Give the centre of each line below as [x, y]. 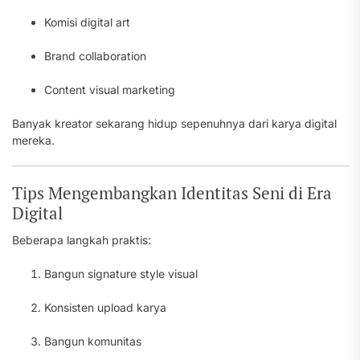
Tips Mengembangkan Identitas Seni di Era [172, 193]
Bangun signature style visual [121, 274]
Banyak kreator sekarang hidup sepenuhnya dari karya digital [174, 123]
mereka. [33, 140]
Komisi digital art [87, 22]
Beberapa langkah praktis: [82, 240]
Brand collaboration [95, 56]
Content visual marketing [110, 90]
